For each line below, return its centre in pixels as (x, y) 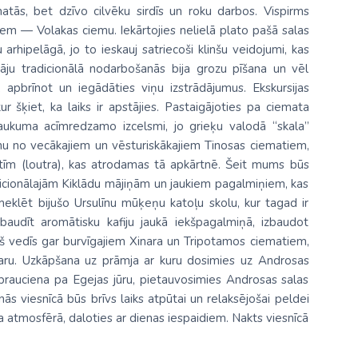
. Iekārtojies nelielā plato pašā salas (211, 30)
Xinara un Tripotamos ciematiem (218, 241)
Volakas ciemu (75, 30)
